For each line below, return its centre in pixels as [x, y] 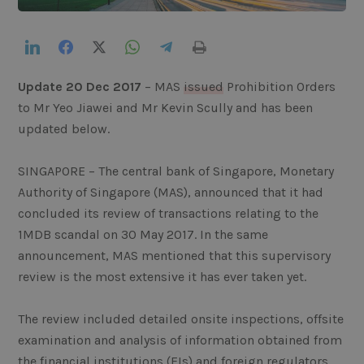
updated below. [64, 129]
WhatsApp [176, 47]
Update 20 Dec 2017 [80, 87]
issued [204, 87]
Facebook [107, 47]
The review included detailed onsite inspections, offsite [181, 319]
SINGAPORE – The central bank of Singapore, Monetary [176, 171]
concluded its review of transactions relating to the [169, 214]
